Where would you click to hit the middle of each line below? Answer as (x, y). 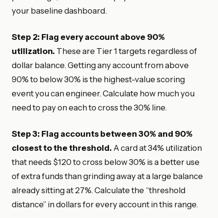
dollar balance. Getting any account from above (100, 65)
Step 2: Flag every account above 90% (88, 37)
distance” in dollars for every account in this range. (105, 205)
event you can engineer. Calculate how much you (103, 94)
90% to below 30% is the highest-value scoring (98, 80)
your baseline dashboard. (59, 10)
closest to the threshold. (62, 148)
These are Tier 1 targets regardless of (126, 51)
